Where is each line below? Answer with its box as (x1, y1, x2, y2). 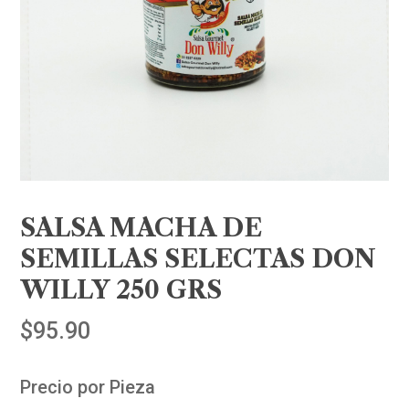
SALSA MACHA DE (20, 213, 263, 244)
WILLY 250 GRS (20, 275, 223, 306)
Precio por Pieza (20, 376, 156, 399)
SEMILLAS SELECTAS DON (20, 244, 377, 275)
